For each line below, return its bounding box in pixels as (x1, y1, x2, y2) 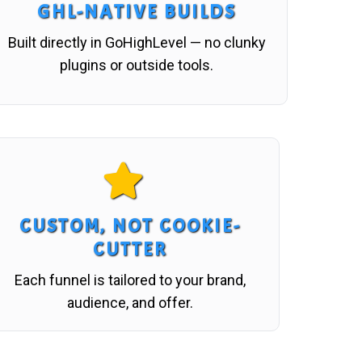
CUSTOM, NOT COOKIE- (19, 213, 241, 238)
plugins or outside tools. (60, 56, 214, 74)
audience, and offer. (67, 293, 193, 311)
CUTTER (93, 237, 167, 261)
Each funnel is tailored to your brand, (15, 271, 246, 288)
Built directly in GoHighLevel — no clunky (7, 33, 266, 51)
